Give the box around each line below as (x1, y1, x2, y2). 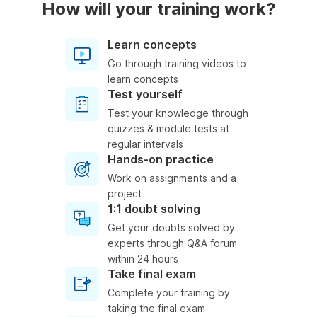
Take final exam (108, 267, 196, 282)
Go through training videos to (108, 57, 246, 70)
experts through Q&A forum (108, 237, 237, 250)
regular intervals (108, 138, 183, 151)
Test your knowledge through (108, 107, 248, 120)
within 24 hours (108, 253, 178, 265)
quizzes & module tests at (108, 122, 229, 135)
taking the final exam (108, 302, 205, 315)
